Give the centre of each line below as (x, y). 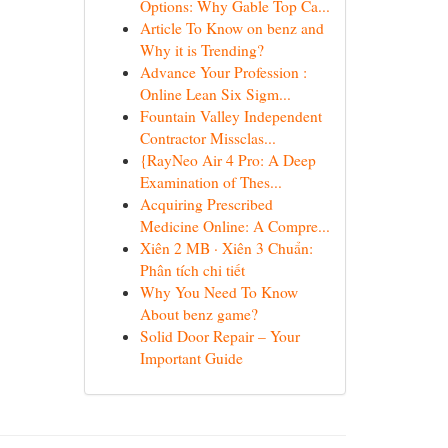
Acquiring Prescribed (206, 204)
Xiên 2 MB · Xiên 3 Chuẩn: (226, 248)
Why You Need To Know (218, 292)
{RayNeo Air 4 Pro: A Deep (227, 160)
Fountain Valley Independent (230, 116)
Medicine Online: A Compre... (234, 226)
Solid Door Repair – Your (219, 336)
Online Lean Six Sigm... (215, 94)
